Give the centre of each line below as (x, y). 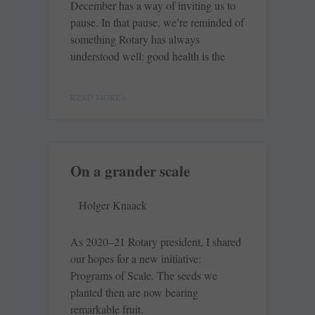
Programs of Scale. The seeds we (144, 276)
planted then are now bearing (134, 292)
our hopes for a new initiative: (136, 259)
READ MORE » (98, 97)
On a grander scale (130, 171)
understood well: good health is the (148, 56)
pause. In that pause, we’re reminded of (157, 22)
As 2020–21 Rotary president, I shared (156, 242)
